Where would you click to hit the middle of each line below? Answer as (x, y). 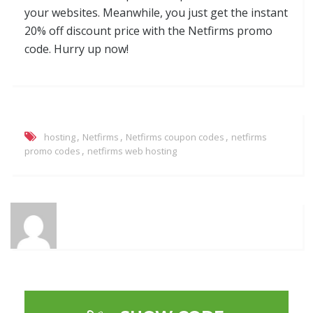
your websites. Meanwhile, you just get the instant (156, 13)
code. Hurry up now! (77, 49)
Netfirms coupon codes (175, 137)
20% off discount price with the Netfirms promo (148, 31)
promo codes (52, 151)
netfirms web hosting (132, 151)
